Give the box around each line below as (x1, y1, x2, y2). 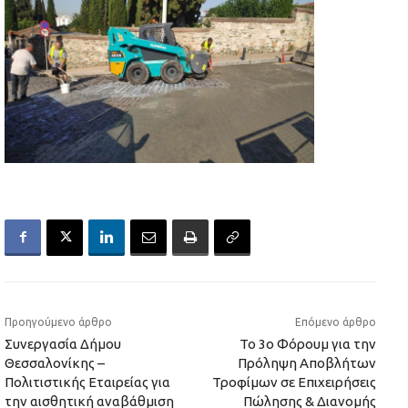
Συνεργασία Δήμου (5, 335, 121, 352)
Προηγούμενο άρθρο (5, 315, 112, 328)
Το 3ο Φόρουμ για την (239, 335, 376, 352)
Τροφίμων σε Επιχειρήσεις (211, 373, 376, 390)
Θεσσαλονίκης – (5, 354, 105, 371)
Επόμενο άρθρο (294, 315, 376, 328)
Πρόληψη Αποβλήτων (237, 354, 376, 371)
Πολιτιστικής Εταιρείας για (5, 373, 170, 390)
